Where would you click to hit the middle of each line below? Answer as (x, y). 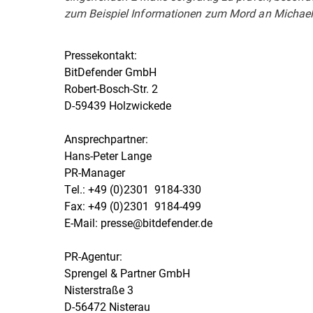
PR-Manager (95, 172)
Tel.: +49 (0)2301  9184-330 (133, 189)
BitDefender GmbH (110, 72)
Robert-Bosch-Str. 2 (111, 88)
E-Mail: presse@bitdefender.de (138, 223)
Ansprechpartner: (106, 139)
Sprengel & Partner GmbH (127, 273)
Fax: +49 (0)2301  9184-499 (133, 206)
